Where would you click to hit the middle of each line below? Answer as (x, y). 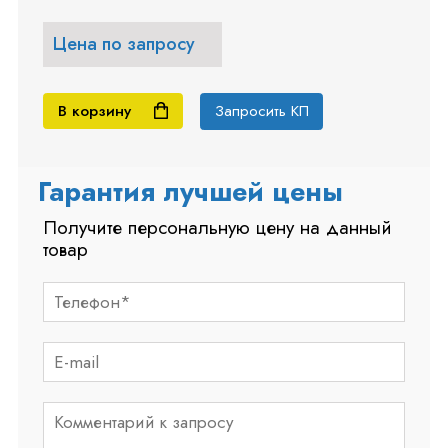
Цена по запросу (124, 44)
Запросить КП (261, 111)
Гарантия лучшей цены (190, 191)
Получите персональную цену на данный (217, 227)
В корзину (94, 111)
